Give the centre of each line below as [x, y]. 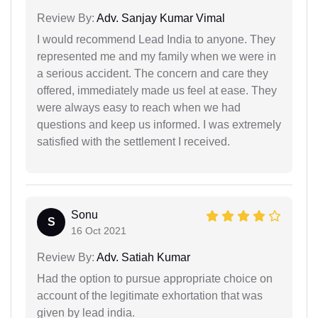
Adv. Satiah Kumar [142, 257]
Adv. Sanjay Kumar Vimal [160, 18]
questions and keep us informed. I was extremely [159, 124]
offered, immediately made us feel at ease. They [157, 90]
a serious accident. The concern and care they [153, 73]
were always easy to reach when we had [139, 107]
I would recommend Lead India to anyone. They [156, 39]
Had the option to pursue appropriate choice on [155, 278]
